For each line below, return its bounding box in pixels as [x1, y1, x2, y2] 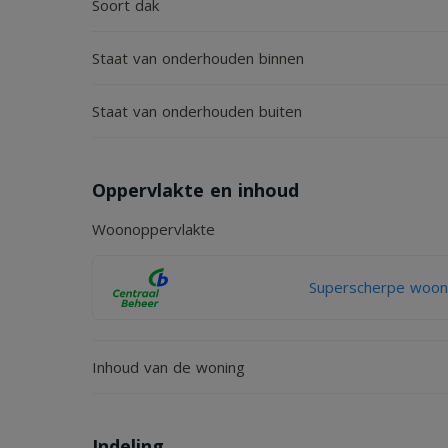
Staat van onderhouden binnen [92, 48, 304, 68]
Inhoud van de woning [92, 357, 245, 377]
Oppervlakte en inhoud [92, 178, 299, 202]
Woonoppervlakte [92, 219, 215, 239]
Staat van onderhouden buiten [92, 101, 302, 121]
